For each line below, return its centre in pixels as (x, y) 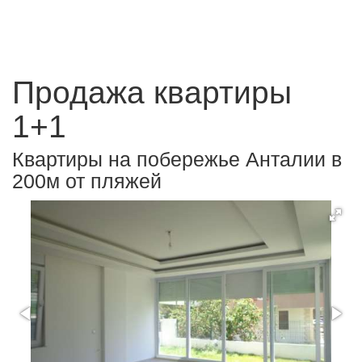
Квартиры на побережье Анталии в (177, 159)
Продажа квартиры (152, 93)
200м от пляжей (87, 181)
